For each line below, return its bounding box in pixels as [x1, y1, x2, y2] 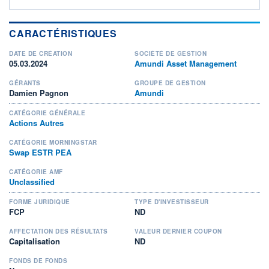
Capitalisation [9, 235, 60, 247]
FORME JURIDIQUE [9, 197, 70, 206]
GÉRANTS [9, 78, 41, 87]
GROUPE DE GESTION [134, 78, 206, 87]
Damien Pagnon [9, 86, 68, 98]
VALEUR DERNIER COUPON [134, 226, 222, 235]
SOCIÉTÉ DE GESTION [134, 49, 207, 58]
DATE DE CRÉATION [9, 49, 72, 58]
